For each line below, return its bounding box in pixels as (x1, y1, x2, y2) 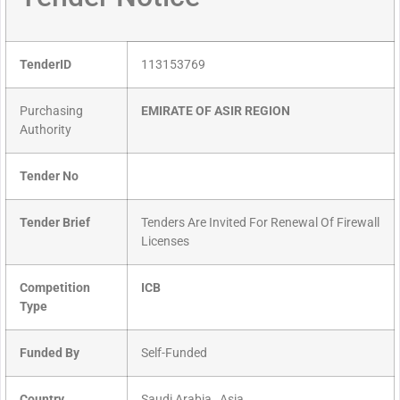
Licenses (141, 234, 189, 250)
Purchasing (20, 104, 83, 120)
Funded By (20, 346, 79, 362)
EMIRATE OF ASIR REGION (141, 104, 290, 120)
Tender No (20, 169, 79, 185)
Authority (20, 122, 71, 138)
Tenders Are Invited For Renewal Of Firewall (141, 215, 379, 231)
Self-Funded (141, 346, 207, 362)
